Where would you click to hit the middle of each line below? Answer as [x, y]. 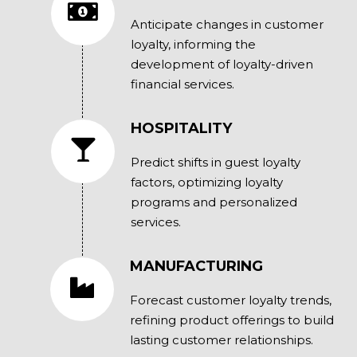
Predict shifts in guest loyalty [215, 163]
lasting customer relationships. [221, 340]
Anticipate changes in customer [227, 25]
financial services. [182, 84]
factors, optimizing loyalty [206, 182]
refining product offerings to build [231, 320]
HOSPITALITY [181, 129]
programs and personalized [214, 202]
